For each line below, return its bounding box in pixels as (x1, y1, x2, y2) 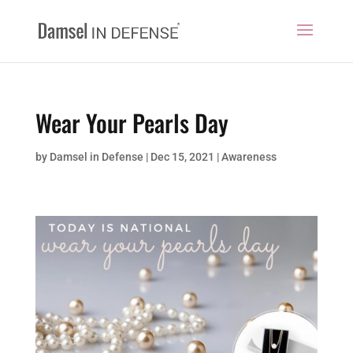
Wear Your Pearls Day (35, 105, 229, 140)
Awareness (221, 150, 277, 163)
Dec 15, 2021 (150, 150, 214, 163)
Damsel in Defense (49, 150, 143, 163)
